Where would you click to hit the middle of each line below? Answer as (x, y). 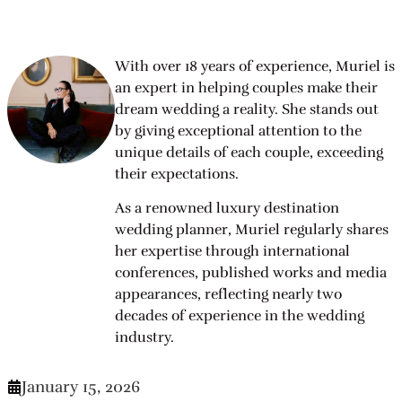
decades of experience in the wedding (240, 316)
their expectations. (177, 174)
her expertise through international (232, 252)
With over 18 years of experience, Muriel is (255, 66)
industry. (144, 338)
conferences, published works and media (251, 273)
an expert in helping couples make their (246, 88)
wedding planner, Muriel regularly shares (252, 230)
